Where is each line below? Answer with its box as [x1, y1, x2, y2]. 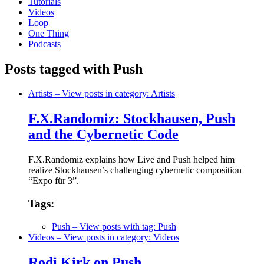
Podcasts [28, 38, 61, 49]
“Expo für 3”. [28, 176, 79, 186]
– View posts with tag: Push [70, 221, 176, 232]
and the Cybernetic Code [28, 127, 179, 143]
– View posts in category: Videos [54, 232, 179, 242]
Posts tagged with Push [5, 61, 143, 77]
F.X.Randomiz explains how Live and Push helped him [28, 154, 235, 165]
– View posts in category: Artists [52, 88, 175, 99]
